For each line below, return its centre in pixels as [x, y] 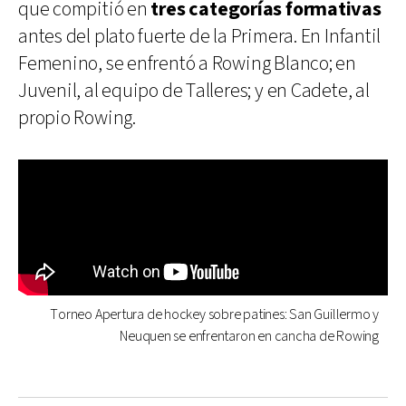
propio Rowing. [77, 118]
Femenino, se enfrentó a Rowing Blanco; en [187, 63]
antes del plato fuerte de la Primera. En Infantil [200, 36]
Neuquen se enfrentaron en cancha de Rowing [249, 336]
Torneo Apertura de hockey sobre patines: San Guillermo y [214, 314]
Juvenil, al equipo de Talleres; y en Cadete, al [194, 91]
